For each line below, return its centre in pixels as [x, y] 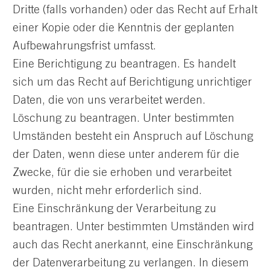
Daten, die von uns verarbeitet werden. [109, 101]
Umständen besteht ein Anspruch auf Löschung [133, 137]
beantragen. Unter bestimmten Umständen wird [133, 227]
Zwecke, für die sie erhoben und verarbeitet [122, 173]
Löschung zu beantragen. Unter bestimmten [124, 119]
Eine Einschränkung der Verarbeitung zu [115, 209]
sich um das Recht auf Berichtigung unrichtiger [132, 83]
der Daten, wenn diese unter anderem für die [126, 155]
